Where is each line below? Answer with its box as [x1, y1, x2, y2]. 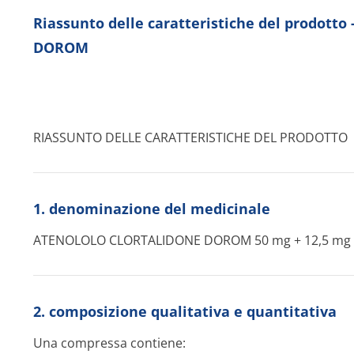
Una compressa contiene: [33, 334, 186, 352]
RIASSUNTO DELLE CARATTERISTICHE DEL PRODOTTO [33, 129, 348, 146]
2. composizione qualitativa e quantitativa [33, 302, 337, 321]
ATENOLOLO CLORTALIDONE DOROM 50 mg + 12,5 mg [33, 232, 351, 249]
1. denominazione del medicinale [33, 199, 270, 218]
